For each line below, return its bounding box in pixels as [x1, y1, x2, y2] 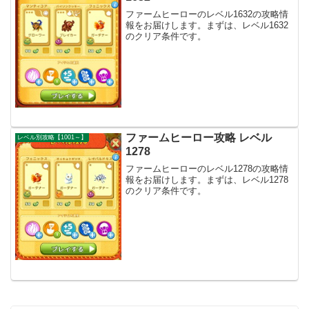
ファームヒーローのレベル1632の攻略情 [126, 8, 289, 19]
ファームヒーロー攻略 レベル [126, 132, 272, 144]
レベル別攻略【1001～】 [17, 134, 88, 141]
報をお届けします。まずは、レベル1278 [126, 174, 289, 185]
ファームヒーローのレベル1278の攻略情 [126, 163, 289, 174]
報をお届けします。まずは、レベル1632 [126, 19, 289, 30]
